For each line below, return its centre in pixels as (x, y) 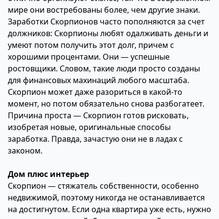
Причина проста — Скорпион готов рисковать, (98, 115)
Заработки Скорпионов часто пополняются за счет (106, 22)
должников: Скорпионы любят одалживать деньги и (108, 33)
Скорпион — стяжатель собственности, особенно (103, 186)
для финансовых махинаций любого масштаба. (99, 80)
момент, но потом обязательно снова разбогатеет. (106, 104)
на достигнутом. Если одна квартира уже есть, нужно (109, 209)
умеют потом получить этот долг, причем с (91, 45)
